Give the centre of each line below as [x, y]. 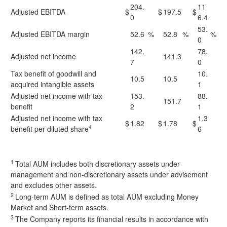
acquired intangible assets [52, 84]
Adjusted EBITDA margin [50, 34]
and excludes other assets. [54, 185]
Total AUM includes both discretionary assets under [98, 164]
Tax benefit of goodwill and [53, 73]
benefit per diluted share [50, 129]
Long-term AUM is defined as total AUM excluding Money [107, 197]
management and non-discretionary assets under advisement [109, 174]
